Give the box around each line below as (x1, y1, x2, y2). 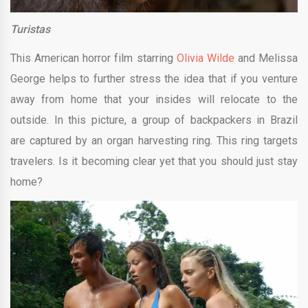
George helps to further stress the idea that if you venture (10, 72, 298, 86)
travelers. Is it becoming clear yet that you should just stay (10, 155, 298, 168)
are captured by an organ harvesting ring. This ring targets (10, 134, 298, 148)
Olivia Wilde (176, 52, 234, 65)
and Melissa (234, 52, 298, 65)
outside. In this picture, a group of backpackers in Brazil (10, 113, 298, 127)
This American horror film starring (10, 52, 177, 65)
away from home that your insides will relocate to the (10, 93, 298, 107)
